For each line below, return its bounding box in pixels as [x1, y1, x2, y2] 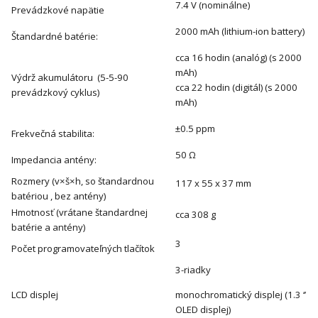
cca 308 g [175, 207, 216, 221]
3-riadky [175, 263, 211, 276]
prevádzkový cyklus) [11, 85, 99, 99]
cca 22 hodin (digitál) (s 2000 [175, 80, 297, 94]
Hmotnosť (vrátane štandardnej [11, 205, 148, 219]
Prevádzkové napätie [11, 3, 104, 16]
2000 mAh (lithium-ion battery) [175, 24, 305, 38]
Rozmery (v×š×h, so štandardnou [11, 174, 154, 187]
